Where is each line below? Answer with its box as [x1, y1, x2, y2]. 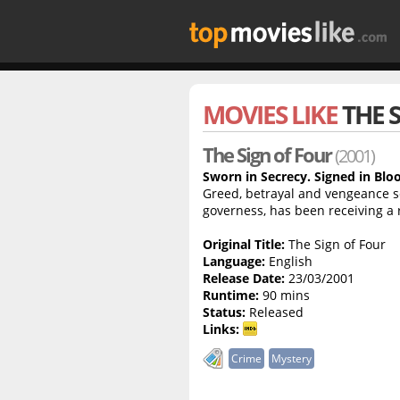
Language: [203, 253, 265, 270]
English [265, 253, 312, 270]
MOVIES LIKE [203, 97, 342, 131]
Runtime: [203, 287, 259, 304]
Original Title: [203, 236, 285, 253]
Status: [203, 304, 246, 321]
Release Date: [203, 270, 285, 287]
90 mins [259, 287, 310, 304]
